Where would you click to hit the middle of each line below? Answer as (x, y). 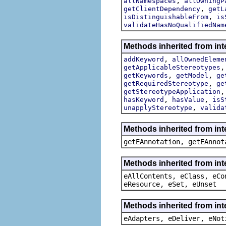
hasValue (188, 99)
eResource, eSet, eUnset (170, 184)
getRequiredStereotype (166, 83)
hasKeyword (144, 99)
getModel (192, 75)
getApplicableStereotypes (172, 67)
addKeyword (144, 59)
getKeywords (146, 75)
